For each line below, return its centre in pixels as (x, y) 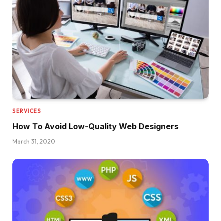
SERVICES (27, 111)
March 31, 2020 (34, 142)
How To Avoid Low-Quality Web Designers (95, 127)
